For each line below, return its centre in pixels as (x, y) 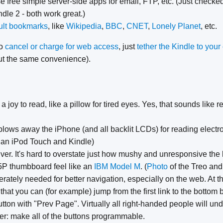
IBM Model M (117, 167)
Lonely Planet (176, 26)
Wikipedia (84, 26)
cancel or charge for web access (62, 47)
